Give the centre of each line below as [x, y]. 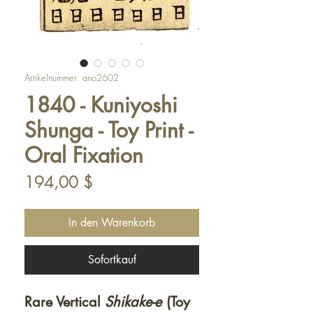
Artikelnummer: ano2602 [72, 78]
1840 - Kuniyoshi [101, 105]
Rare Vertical [65, 302]
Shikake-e [135, 302]
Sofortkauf [112, 260]
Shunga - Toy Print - [109, 130]
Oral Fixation [84, 155]
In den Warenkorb [112, 223]
